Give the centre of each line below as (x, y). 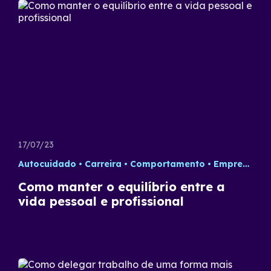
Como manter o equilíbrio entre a (122, 187)
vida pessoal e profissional (101, 201)
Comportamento (168, 164)
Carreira (103, 164)
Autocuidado (47, 164)
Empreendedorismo (228, 164)
